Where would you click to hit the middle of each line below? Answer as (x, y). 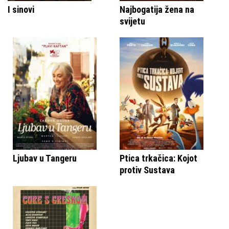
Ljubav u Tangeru (45, 158)
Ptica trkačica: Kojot (158, 158)
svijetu (132, 21)
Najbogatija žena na (157, 9)
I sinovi (21, 9)
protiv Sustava (147, 170)
